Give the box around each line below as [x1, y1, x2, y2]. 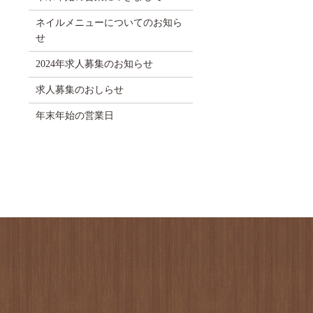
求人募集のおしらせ [35, 84, 124, 95]
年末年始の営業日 [35, 110, 114, 121]
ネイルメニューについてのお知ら [35, 17, 182, 28]
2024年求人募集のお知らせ [35, 58, 153, 69]
